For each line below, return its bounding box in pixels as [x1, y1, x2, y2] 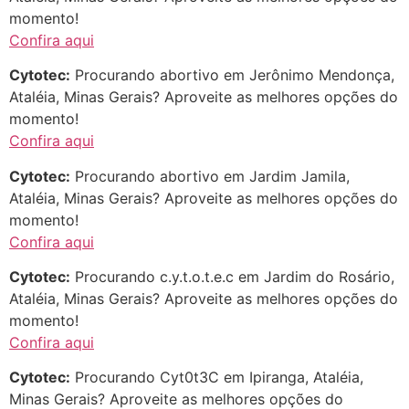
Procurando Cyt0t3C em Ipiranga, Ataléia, [70, 368, 363, 387]
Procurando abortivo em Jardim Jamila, [70, 166, 350, 185]
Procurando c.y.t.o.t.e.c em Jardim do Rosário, [70, 267, 394, 286]
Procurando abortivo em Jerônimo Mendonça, [70, 66, 394, 85]
